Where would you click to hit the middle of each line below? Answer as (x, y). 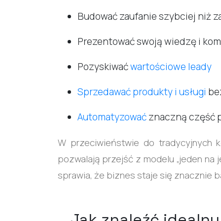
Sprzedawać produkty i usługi (143, 92)
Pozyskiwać (104, 66)
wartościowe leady (171, 66)
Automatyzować (112, 117)
